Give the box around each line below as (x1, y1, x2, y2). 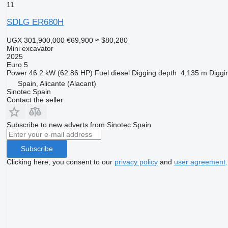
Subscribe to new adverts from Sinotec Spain (6, 120, 151, 129)
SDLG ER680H (6, 17, 64, 27)
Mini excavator (6, 44, 53, 52)
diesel (110, 68, 130, 77)
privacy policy (114, 157, 158, 166)
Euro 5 (6, 60, 28, 69)
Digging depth (131, 68, 177, 77)
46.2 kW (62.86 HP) (28, 68, 93, 77)
